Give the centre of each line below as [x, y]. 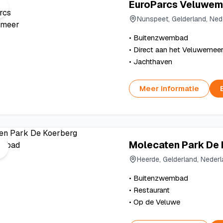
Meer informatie [169, 88]
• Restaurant [149, 190]
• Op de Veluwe [154, 202]
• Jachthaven [150, 61]
